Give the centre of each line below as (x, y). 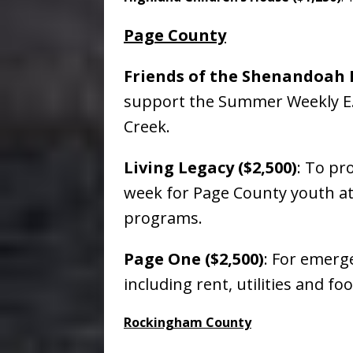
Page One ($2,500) (194, 259)
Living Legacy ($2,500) (210, 168)
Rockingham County (188, 323)
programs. (163, 218)
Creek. (147, 127)
